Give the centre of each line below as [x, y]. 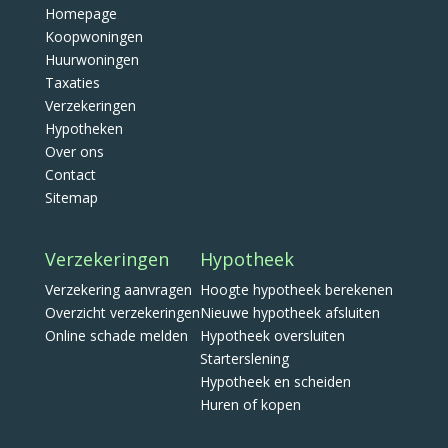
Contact [70, 174]
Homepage [80, 13]
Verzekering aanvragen [118, 290]
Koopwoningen [93, 36]
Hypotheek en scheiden [275, 382]
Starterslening [244, 359]
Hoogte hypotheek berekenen [296, 290]
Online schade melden [116, 336]
